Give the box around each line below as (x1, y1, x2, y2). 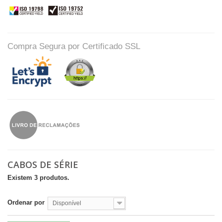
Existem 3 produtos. (7, 174, 69, 181)
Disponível (53, 200, 81, 207)
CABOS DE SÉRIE (7, 159, 81, 170)
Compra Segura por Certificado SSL (7, 42, 140, 51)
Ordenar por (7, 199, 45, 206)
